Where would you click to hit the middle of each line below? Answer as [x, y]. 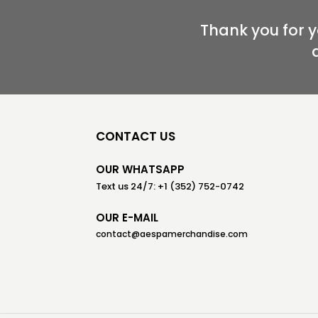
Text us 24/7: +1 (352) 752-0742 [170, 186]
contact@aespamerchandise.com [172, 234]
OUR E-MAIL [127, 218]
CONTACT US [136, 136]
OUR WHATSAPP [140, 169]
